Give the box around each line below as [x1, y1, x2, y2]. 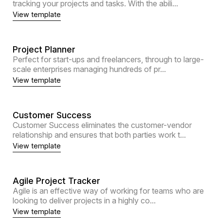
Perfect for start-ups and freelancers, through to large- [12, 54, 204, 65]
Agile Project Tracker [12, 176, 100, 186]
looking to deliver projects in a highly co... [12, 196, 156, 206]
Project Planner [12, 44, 75, 55]
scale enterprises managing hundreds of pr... [12, 64, 166, 74]
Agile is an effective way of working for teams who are [12, 186, 204, 196]
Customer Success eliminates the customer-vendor [12, 120, 192, 130]
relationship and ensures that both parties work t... [12, 130, 186, 140]
